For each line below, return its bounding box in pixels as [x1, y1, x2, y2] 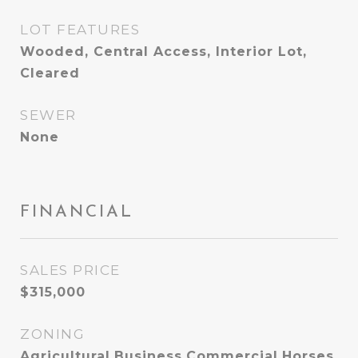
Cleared [20, 66, 80, 81]
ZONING [20, 326, 85, 342]
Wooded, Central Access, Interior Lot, [20, 44, 307, 59]
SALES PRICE [20, 262, 121, 278]
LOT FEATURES [20, 22, 140, 38]
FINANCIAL [20, 198, 133, 223]
